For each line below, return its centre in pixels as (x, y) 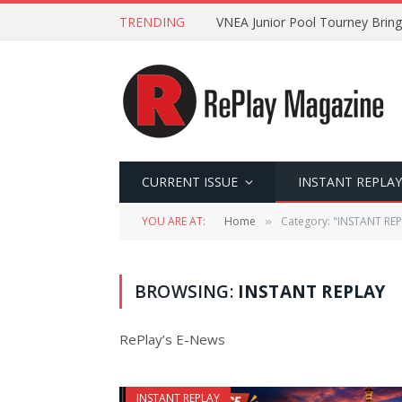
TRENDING (152, 22)
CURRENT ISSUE (190, 182)
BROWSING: (186, 292)
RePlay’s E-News (172, 339)
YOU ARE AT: (174, 221)
